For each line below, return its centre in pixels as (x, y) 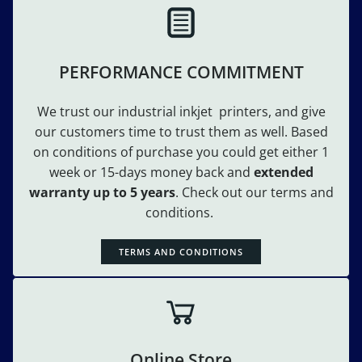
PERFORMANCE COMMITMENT (181, 72)
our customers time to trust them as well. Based (181, 132)
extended (283, 173)
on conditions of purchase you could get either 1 (181, 152)
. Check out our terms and (254, 193)
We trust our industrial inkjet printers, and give (181, 112)
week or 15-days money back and (151, 173)
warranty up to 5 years (102, 193)
